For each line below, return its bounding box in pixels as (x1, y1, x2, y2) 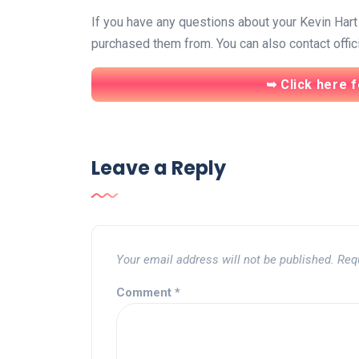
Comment (116, 284, 175, 300)
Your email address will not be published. (116, 252, 334, 267)
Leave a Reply (91, 154, 226, 181)
